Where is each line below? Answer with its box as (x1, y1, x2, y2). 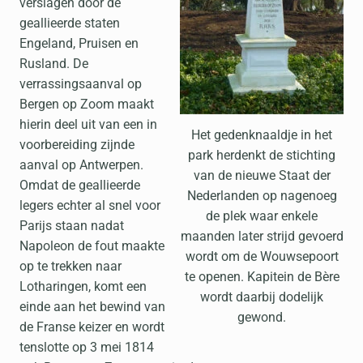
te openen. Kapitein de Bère (184, 268, 340, 284)
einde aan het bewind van (19, 299, 165, 314)
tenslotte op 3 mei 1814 (19, 340, 154, 355)
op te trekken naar (19, 258, 122, 274)
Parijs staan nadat (19, 218, 124, 233)
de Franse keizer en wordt (19, 319, 164, 335)
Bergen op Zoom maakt (19, 96, 154, 112)
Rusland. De (19, 56, 88, 71)
